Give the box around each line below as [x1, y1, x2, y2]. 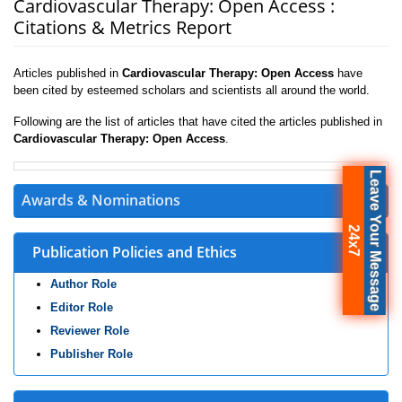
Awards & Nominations [22, 190, 180, 210]
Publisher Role [50, 347, 133, 361]
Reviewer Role [50, 324, 129, 337]
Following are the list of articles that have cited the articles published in [13, 115, 382, 128]
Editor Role [50, 301, 113, 314]
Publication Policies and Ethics [32, 242, 237, 262]
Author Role [50, 277, 117, 291]
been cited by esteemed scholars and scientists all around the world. [13, 83, 370, 97]
